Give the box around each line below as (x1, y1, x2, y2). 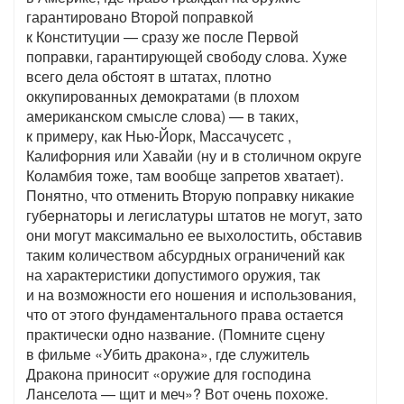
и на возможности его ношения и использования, (26, 284, 356, 306)
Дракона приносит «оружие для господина (26, 363, 311, 385)
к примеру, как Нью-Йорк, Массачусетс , (26, 125, 291, 147)
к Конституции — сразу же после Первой (26, 26, 298, 48)
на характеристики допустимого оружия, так (26, 264, 320, 286)
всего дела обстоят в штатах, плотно (26, 66, 271, 87)
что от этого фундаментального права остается (26, 304, 344, 326)
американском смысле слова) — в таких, (26, 106, 298, 127)
